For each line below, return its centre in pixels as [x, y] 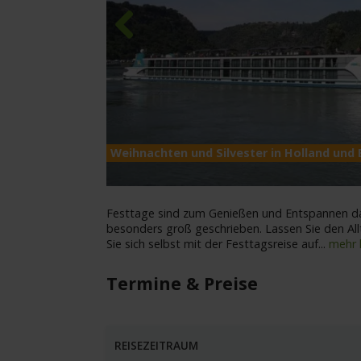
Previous [137, 52]
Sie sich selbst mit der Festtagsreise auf [212, 244]
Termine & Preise [182, 284]
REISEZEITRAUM [156, 346]
